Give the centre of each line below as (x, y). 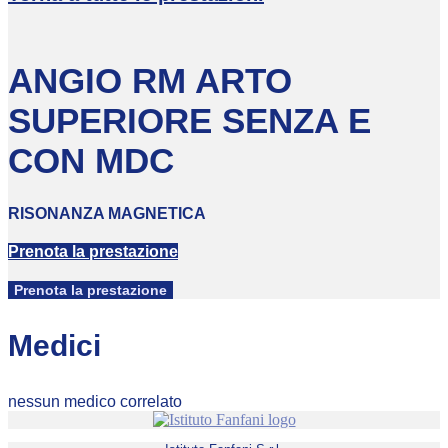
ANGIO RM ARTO (150, 81)
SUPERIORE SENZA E (189, 121)
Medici (54, 345)
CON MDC (91, 161)
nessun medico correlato (95, 401)
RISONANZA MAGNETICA (107, 213)
